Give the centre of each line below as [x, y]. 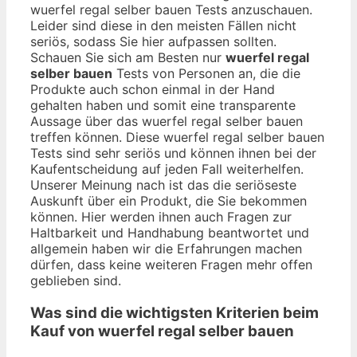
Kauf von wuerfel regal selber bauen [162, 331]
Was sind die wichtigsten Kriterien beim [175, 312]
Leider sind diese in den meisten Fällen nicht [163, 25]
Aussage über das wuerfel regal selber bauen [167, 121]
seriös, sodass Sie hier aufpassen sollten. [153, 41]
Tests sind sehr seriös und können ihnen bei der [173, 153]
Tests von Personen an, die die [206, 73]
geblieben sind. [76, 280]
